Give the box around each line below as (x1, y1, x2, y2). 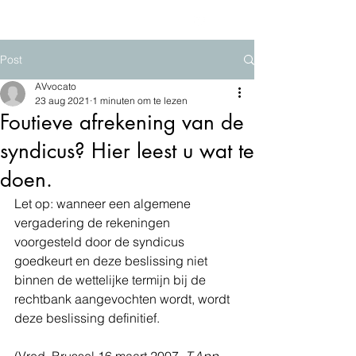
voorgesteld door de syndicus (14, 234, 188, 250)
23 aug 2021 (35, 95, 90, 106)
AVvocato (35, 80, 76, 92)
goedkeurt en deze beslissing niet (14, 253, 211, 269)
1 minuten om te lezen (92, 95, 188, 106)
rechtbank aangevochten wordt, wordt (14, 291, 233, 307)
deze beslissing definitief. (14, 310, 160, 326)
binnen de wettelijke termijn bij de (14, 272, 209, 288)
